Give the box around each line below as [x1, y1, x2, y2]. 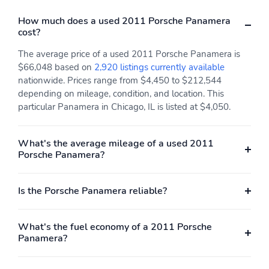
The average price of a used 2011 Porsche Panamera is [18, 47, 240, 60]
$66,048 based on [18, 61, 94, 73]
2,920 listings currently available [94, 61, 225, 73]
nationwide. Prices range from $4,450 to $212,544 [18, 74, 222, 86]
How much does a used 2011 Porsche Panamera [18, 14, 231, 28]
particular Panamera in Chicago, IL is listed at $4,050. [18, 100, 231, 113]
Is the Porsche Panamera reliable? [18, 184, 167, 198]
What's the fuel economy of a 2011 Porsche [18, 220, 212, 234]
